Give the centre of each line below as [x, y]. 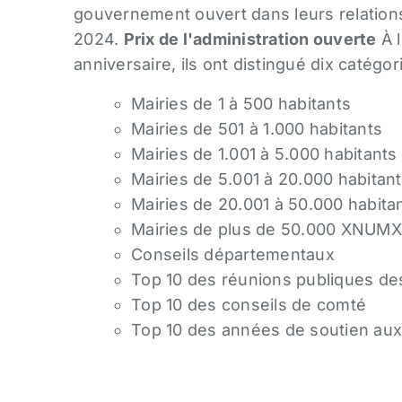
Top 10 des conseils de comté [249, 305]
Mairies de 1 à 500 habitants [241, 104]
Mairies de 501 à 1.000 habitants [257, 129]
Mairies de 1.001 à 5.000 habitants [264, 154]
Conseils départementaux [233, 254]
